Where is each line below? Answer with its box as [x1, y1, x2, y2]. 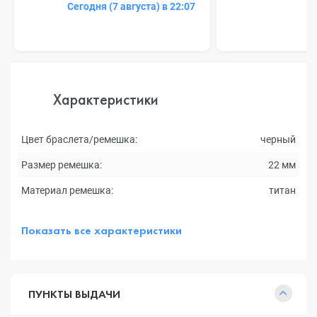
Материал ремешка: [21, 185, 113, 196]
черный [260, 134, 296, 145]
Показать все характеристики [21, 223, 182, 238]
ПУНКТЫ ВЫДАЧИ [28, 287, 120, 301]
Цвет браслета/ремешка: [21, 134, 137, 145]
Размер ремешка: [21, 159, 102, 171]
